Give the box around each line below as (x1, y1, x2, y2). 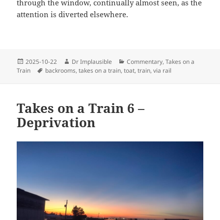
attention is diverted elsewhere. (17, 9, 129, 20)
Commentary (127, 57, 163, 66)
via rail (153, 66, 172, 75)
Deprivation (17, 113, 96, 131)
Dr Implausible (72, 57, 112, 66)
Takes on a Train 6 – (17, 99, 145, 117)
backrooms (45, 66, 76, 75)
